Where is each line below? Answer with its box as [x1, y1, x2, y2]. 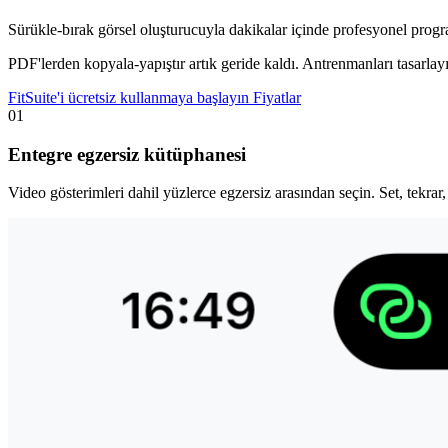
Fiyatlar [253, 88, 301, 106]
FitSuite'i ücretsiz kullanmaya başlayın [8, 88, 253, 106]
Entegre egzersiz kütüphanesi [8, 143, 246, 165]
